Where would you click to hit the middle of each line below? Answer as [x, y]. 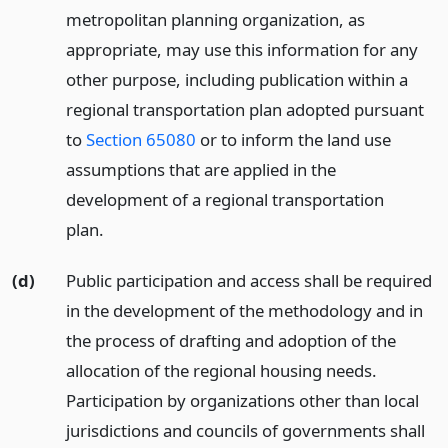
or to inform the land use [293, 139]
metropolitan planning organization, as [215, 19]
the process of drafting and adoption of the [230, 340]
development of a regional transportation [224, 199]
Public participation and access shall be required [248, 280]
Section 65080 [140, 139]
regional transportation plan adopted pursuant [244, 109]
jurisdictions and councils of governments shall [245, 430]
